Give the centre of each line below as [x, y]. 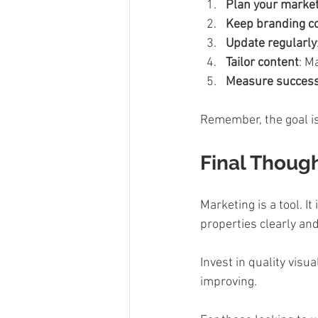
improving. [231, 282]
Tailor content [262, 62]
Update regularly [271, 43]
